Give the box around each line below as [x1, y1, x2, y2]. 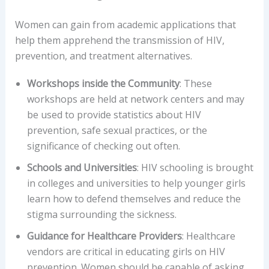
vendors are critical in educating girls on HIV [26, 244, 225, 258]
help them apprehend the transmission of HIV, [14, 34, 225, 47]
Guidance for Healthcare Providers [26, 229, 182, 243]
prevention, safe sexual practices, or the [26, 123, 207, 137]
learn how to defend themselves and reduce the [26, 192, 241, 205]
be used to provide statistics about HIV [26, 107, 201, 121]
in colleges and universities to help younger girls [26, 176, 246, 190]
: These [179, 76, 212, 90]
